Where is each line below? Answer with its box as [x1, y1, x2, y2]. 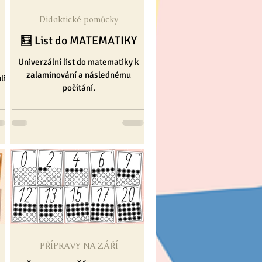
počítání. [62, 82, 95, 93]
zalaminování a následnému [26, 69, 131, 80]
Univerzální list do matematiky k [18, 56, 139, 67]
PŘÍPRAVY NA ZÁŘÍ [39, 240, 118, 251]
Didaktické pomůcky [39, 13, 118, 25]
